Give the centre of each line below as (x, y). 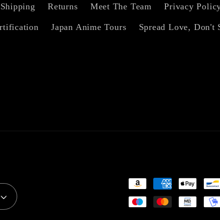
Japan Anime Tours (89, 27)
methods (129, 201)
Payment (129, 185)
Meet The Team (121, 7)
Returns (63, 7)
